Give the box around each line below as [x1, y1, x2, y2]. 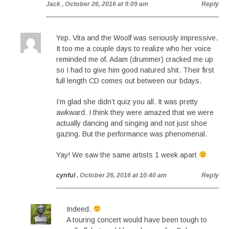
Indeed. [66, 205, 93, 213]
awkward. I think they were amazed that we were [56, 108, 214, 117]
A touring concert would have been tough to [66, 216, 207, 224]
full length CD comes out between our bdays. [56, 77, 201, 85]
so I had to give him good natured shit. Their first [56, 66, 214, 74]
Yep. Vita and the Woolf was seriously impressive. [56, 34, 218, 42]
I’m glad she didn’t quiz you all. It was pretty [56, 98, 198, 106]
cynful [56, 172, 75, 179]
